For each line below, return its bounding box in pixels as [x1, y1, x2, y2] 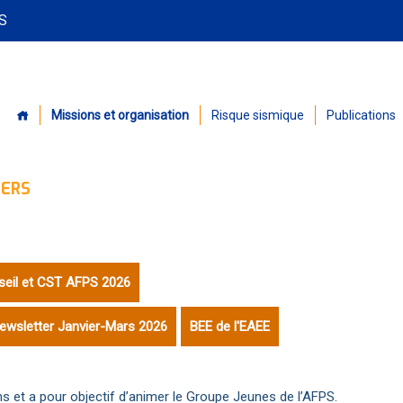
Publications [327, 107, 396, 122]
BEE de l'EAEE [190, 318, 270, 335]
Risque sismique [211, 107, 304, 122]
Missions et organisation [51, 107, 189, 122]
